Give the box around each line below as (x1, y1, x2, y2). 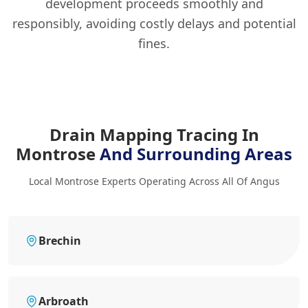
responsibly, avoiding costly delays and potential (12, 15, 296, 32)
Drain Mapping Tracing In (49, 123, 259, 146)
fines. (138, 35, 170, 52)
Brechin (38, 233, 81, 248)
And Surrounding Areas (100, 142, 292, 165)
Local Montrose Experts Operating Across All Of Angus (28, 175, 280, 188)
